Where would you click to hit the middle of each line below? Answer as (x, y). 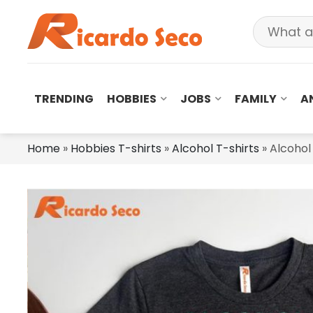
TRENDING (64, 99)
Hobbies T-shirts (116, 148)
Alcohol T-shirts (216, 148)
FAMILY (256, 99)
